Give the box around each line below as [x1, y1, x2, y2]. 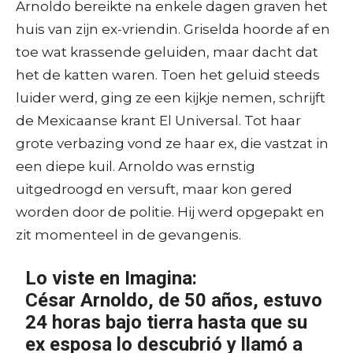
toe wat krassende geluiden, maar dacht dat [16, 43, 318, 60]
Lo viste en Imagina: [25, 266, 198, 289]
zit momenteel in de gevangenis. [16, 226, 241, 243]
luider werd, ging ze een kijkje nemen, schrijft [16, 89, 325, 106]
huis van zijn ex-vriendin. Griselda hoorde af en [16, 20, 330, 37]
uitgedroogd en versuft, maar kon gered [16, 180, 292, 197]
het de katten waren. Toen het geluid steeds [16, 66, 320, 83]
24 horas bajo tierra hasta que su [25, 310, 308, 333]
